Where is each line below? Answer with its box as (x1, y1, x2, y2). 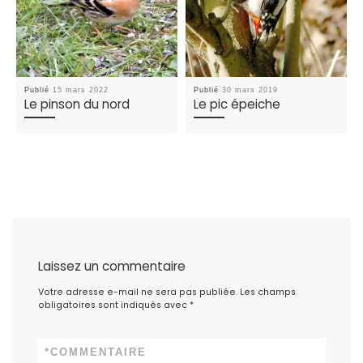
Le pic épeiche (194, 96, 281, 113)
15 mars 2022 (53, 86, 109, 95)
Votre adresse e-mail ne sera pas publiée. (38, 285, 238, 298)
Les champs (240, 285, 297, 298)
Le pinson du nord (24, 96, 130, 113)
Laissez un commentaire (38, 258, 186, 275)
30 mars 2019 (222, 86, 279, 95)
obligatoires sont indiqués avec (38, 298, 190, 311)
